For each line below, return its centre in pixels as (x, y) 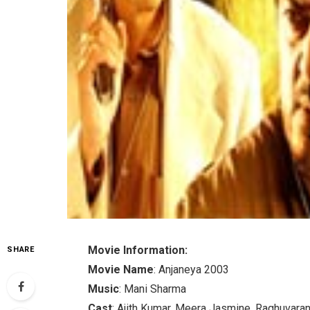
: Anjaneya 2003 (192, 269)
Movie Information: (138, 250)
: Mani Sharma (153, 289)
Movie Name (121, 269)
